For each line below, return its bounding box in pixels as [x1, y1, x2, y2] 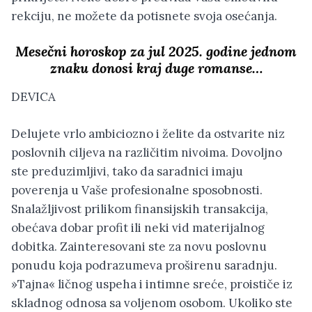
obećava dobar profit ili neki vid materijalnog [11, 219, 265, 235]
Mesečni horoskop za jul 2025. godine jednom [15, 42, 297, 61]
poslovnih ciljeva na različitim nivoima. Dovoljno [11, 144, 282, 160]
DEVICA [11, 89, 56, 105]
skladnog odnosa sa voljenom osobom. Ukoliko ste [11, 295, 292, 311]
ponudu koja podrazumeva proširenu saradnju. [11, 257, 277, 273]
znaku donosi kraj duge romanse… [49, 59, 263, 77]
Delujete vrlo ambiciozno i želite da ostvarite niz [11, 125, 285, 141]
